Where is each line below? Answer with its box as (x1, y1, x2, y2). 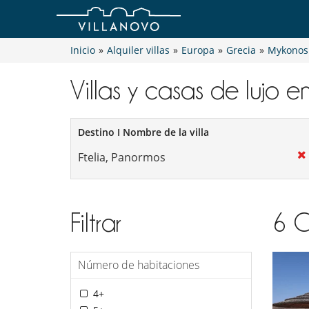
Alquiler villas (107, 43, 170, 57)
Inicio (70, 43, 95, 57)
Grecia (226, 43, 256, 57)
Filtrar (70, 209, 121, 237)
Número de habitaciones (78, 257, 199, 273)
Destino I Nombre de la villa (78, 126, 209, 139)
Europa (181, 43, 215, 57)
